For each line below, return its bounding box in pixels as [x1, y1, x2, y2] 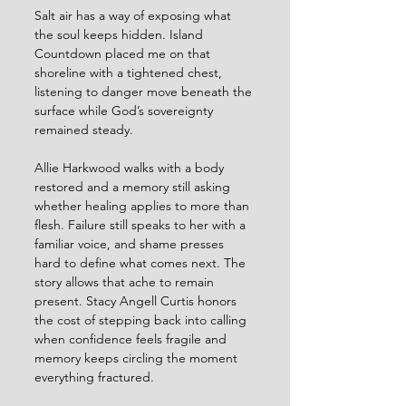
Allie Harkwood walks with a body [34, 159, 227, 176]
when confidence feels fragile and [34, 330, 230, 347]
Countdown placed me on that [34, 44, 214, 62]
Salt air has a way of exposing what [34, 6, 235, 24]
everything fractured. [34, 368, 154, 385]
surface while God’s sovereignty [34, 101, 217, 119]
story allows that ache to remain [34, 273, 217, 290]
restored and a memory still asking [34, 178, 234, 195]
